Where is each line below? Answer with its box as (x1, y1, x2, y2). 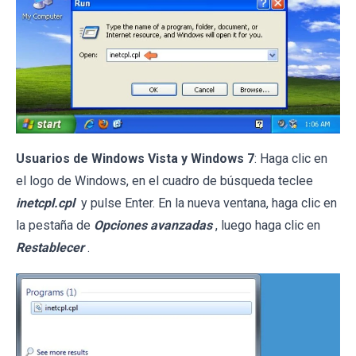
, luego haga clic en (215, 217, 320, 233)
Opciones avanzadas (94, 217, 212, 233)
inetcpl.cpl (16, 195, 75, 211)
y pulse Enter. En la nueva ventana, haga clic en (78, 195, 337, 211)
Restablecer (16, 239, 84, 255)
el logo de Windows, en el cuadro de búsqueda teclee (16, 172, 313, 188)
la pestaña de (16, 217, 94, 233)
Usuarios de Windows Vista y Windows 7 (16, 150, 254, 166)
